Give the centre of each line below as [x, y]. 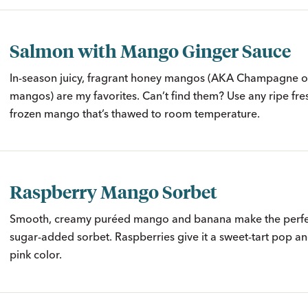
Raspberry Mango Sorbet [113, 191]
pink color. [36, 255]
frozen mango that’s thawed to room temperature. [135, 113]
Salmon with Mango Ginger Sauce [150, 50]
